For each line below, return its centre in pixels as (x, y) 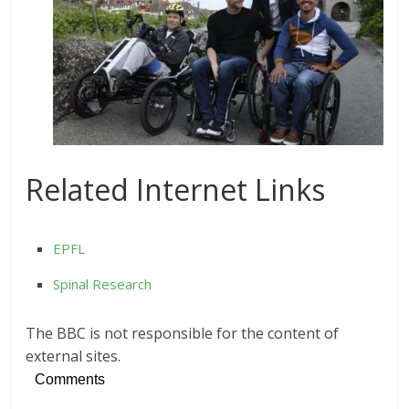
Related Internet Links (176, 190)
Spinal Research (103, 284)
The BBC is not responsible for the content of (183, 334)
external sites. (73, 357)
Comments (70, 380)
